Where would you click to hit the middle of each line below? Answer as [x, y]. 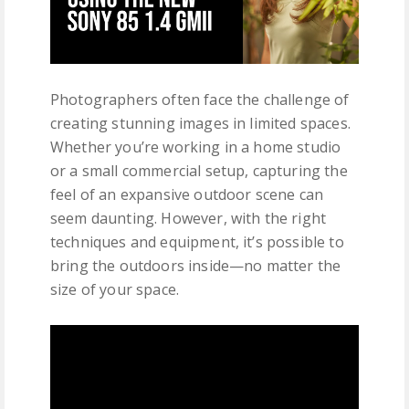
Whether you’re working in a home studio [196, 147]
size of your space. [115, 289]
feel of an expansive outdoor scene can [187, 194]
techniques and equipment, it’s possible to [197, 241]
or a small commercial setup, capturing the [199, 170]
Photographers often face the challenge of [200, 99]
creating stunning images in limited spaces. [200, 123]
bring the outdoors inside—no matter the [196, 265]
